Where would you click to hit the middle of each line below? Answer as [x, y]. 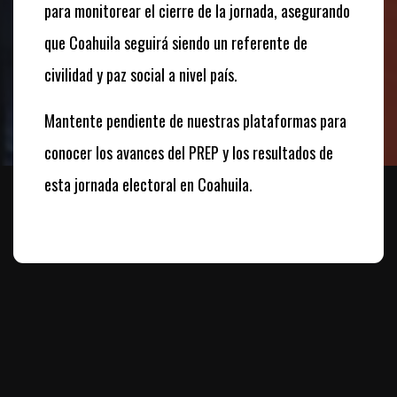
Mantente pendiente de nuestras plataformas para [195, 120]
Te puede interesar [198, 377]
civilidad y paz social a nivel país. [141, 74]
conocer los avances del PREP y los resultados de [189, 152]
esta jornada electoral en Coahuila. [148, 184]
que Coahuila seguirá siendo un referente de [176, 42]
